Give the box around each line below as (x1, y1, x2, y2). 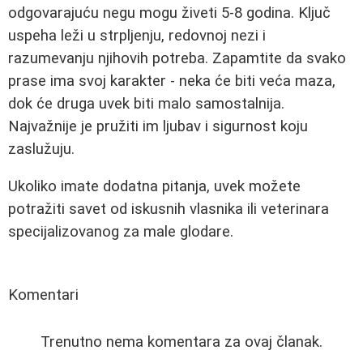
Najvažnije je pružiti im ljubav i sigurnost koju (8, 117, 308, 135)
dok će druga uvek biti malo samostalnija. (8, 94, 284, 113)
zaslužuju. (8, 139, 75, 158)
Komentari (8, 286, 79, 305)
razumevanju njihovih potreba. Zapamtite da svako (8, 49, 346, 67)
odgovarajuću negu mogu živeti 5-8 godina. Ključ (8, 3, 331, 22)
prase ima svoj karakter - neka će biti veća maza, (8, 71, 335, 90)
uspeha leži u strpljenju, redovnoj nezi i (8, 26, 266, 45)
